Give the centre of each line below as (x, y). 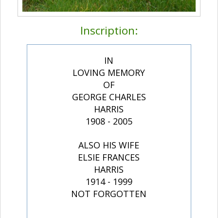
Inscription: (109, 30)
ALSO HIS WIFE (109, 145)
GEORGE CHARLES (109, 97)
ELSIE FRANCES (109, 157)
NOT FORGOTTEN (109, 193)
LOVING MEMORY (109, 72)
